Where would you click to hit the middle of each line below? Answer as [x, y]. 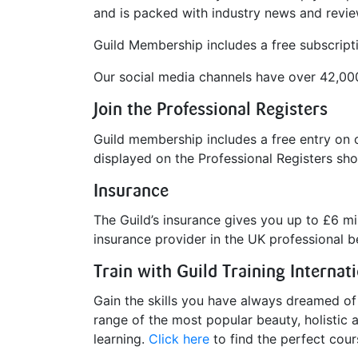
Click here [179, 338]
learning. [121, 338]
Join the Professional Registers [211, 109]
